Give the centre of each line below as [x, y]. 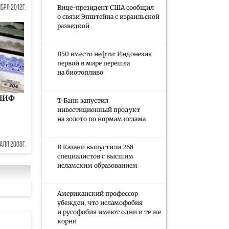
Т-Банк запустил [83, 100]
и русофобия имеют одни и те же [109, 212]
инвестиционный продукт [99, 110]
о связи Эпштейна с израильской [108, 17]
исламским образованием [97, 165]
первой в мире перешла [94, 63]
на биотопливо [80, 72]
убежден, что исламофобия [100, 203]
